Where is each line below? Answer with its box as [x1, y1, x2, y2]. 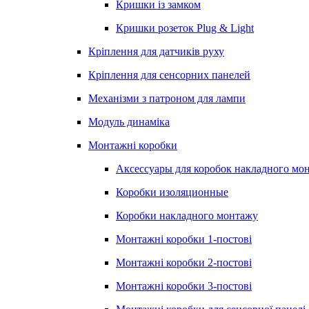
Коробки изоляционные [116, 186, 228, 198]
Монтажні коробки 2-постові [116, 257, 252, 268]
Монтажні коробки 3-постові [116, 280, 252, 292]
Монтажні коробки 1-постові [116, 233, 252, 245]
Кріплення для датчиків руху [88, 46, 224, 57]
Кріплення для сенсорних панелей [88, 69, 250, 81]
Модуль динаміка [88, 116, 170, 128]
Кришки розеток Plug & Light [116, 22, 254, 34]
